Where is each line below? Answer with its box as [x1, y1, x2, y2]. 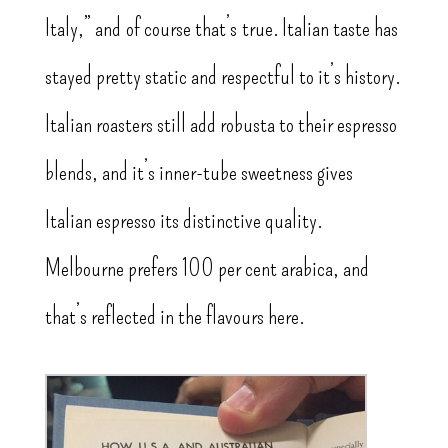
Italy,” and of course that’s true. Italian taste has [44, 14, 398, 43]
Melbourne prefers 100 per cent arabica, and [44, 254, 369, 283]
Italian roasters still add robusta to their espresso [44, 110, 397, 139]
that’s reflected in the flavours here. [44, 302, 304, 331]
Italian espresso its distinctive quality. [44, 206, 322, 235]
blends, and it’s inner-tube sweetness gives [44, 158, 353, 187]
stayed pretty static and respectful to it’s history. [44, 62, 400, 91]
